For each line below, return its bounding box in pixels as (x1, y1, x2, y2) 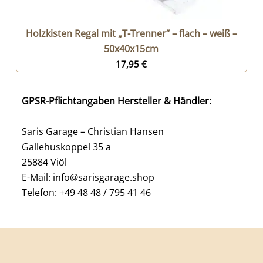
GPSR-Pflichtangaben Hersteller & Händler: (21, 95, 211, 108)
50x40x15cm (104, 42, 159, 56)
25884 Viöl (21, 156, 67, 169)
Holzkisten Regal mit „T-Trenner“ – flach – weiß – (25, 27, 237, 41)
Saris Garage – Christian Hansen (21, 125, 164, 139)
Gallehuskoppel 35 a (21, 140, 111, 154)
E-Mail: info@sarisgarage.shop (21, 171, 154, 184)
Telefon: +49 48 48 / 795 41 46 (21, 186, 151, 200)
